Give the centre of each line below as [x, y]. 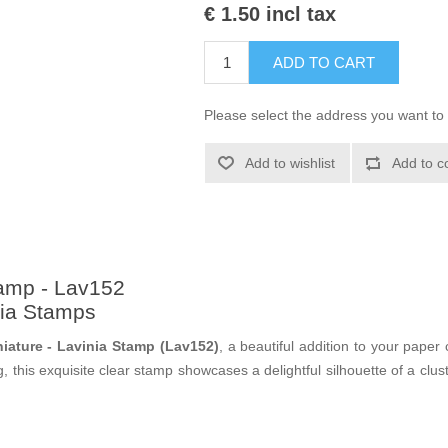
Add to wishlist [290, 163]
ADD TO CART [324, 63]
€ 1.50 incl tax [270, 14]
